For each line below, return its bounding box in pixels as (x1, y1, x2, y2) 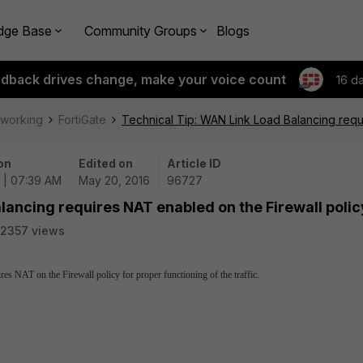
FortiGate (58, 113, 106, 126)
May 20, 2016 (79, 173, 150, 187)
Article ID (167, 156, 221, 170)
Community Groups (84, 22, 197, 39)
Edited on (79, 156, 133, 170)
